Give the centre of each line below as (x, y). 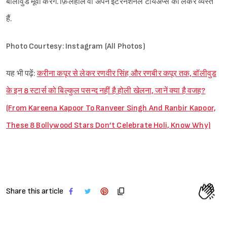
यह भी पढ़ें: (22, 73)
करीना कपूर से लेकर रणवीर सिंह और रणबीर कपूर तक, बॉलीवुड (127, 73)
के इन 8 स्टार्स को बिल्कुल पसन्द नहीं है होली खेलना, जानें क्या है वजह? (106, 91)
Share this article (35, 191)
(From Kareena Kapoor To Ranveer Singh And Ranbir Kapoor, (111, 108)
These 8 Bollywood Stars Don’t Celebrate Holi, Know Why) (108, 125)
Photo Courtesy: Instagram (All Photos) (76, 46)
